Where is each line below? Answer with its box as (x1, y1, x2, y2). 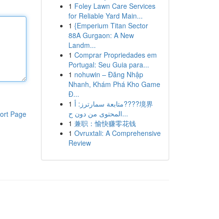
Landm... (68, 40, 96, 50)
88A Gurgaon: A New (68, 30, 134, 40)
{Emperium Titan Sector (74, 21, 148, 30)
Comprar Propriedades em (74, 50, 157, 60)
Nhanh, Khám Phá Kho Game (68, 79, 160, 89)
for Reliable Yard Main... (68, 11, 143, 21)
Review (68, 138, 91, 148)
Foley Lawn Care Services (74, 1, 155, 11)
